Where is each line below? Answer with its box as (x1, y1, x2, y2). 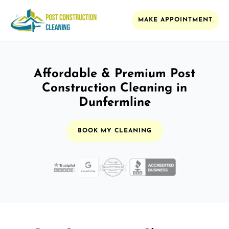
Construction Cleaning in (42, 82, 187, 95)
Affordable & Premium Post (34, 67, 195, 80)
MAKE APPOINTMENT (138, 17, 213, 24)
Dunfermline (78, 96, 151, 109)
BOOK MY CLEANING (77, 127, 152, 134)
